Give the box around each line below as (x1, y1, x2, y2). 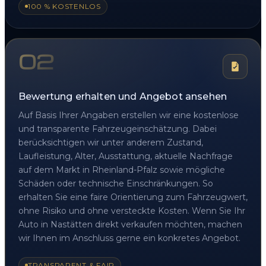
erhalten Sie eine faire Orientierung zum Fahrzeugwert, (18, 191, 248, 202)
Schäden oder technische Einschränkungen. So (18, 178, 213, 189)
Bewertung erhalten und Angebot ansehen (18, 90, 227, 102)
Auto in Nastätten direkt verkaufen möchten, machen (18, 218, 242, 230)
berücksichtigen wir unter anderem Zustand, (18, 137, 203, 148)
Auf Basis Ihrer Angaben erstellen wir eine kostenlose (18, 109, 239, 121)
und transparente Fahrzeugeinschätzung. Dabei (18, 123, 217, 134)
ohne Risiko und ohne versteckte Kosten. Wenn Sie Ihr (18, 205, 245, 216)
